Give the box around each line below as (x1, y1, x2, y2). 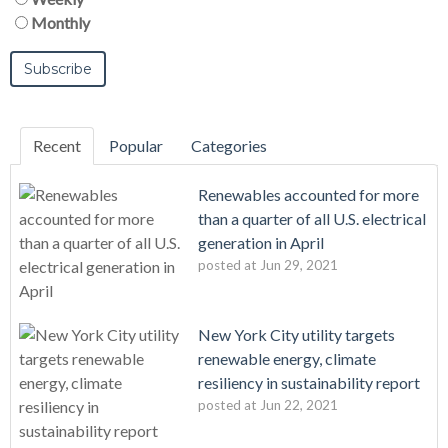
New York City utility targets (198, 324, 395, 344)
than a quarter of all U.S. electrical (198, 208, 426, 228)
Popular (109, 135, 163, 155)
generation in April (198, 232, 324, 252)
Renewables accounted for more (198, 184, 419, 204)
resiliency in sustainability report (198, 372, 420, 392)
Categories (191, 135, 267, 155)
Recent (33, 135, 81, 155)
